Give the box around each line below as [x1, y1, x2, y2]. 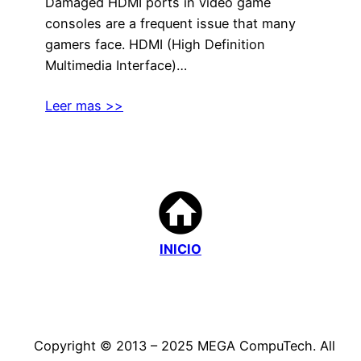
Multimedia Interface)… [45, 56, 187, 73]
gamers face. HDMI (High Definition [45, 35, 265, 52]
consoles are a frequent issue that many [45, 15, 296, 31]
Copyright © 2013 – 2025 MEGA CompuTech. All [26, 338, 335, 355]
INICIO [160, 241, 201, 258]
